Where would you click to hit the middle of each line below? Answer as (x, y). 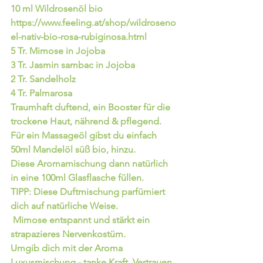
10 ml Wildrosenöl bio (58, 8)
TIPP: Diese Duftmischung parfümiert (89, 191)
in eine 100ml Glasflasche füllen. (78, 177)
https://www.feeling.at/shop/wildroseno (93, 22)
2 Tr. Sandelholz (43, 79)
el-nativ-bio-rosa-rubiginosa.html (79, 36)
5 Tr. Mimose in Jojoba (58, 50)
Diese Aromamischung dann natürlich (90, 163)
